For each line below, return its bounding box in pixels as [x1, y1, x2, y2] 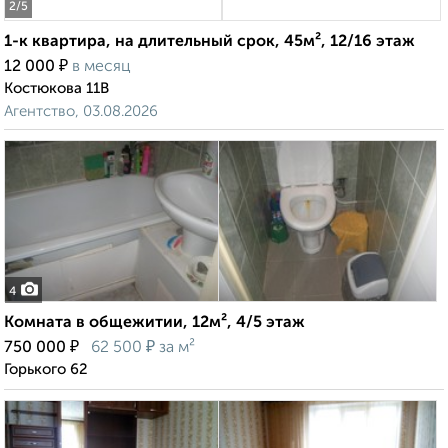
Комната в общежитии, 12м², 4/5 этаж [4, 315, 305, 332]
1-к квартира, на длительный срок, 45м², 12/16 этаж [4, 34, 415, 51]
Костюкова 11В [4, 81, 109, 97]
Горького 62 [4, 362, 88, 378]
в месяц [72, 59, 131, 76]
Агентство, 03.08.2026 [4, 104, 158, 120]
